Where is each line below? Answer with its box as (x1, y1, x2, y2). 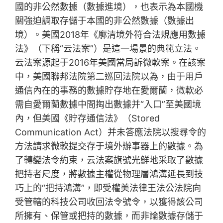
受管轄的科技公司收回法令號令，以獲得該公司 (15, 197, 204, 208)
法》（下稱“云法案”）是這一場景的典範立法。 (15, 43, 202, 54)
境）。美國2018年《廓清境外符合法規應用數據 (15, 29, 206, 40)
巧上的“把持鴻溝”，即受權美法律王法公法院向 (15, 183, 202, 194)
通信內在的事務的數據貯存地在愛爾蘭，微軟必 (15, 85, 204, 96)
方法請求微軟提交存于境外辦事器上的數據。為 (15, 141, 204, 152)
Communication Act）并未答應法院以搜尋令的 (15, 127, 207, 138)
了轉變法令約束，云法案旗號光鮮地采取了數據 (15, 155, 204, 166)
